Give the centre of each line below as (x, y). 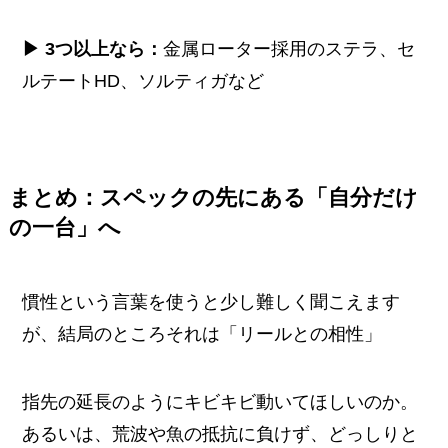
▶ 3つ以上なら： (93, 48)
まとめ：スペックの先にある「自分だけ (213, 197)
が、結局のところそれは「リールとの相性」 (202, 333)
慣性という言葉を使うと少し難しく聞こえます (211, 301)
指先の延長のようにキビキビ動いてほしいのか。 (220, 401)
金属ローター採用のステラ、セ (289, 48)
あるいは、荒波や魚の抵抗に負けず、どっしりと (220, 433)
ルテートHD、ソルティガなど (143, 80)
